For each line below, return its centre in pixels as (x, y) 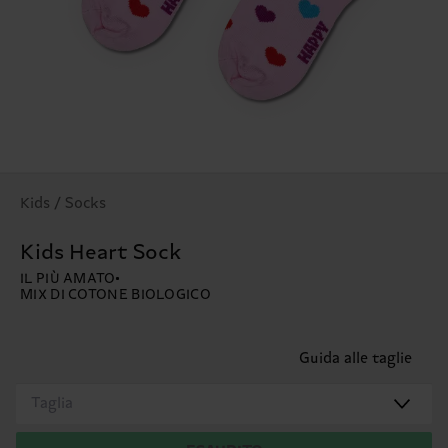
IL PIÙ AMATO (68, 278)
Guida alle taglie (355, 358)
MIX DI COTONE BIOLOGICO (115, 294)
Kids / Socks (63, 203)
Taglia (52, 404)
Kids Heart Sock (101, 252)
